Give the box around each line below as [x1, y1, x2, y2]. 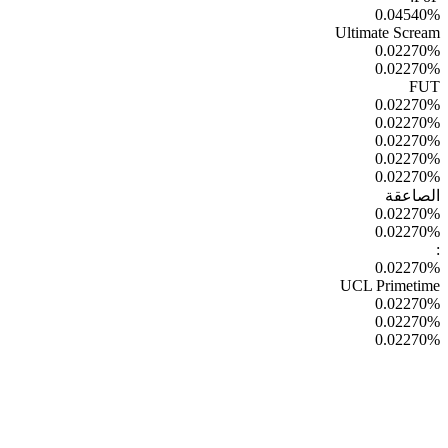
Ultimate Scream [335, 23, 440, 41]
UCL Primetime [340, 276, 440, 294]
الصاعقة [385, 186, 440, 204]
